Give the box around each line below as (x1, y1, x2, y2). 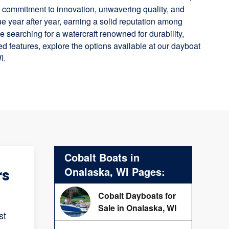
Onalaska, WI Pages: (64, 164, 165, 179)
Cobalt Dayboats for (98, 190, 176, 202)
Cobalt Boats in (64, 150, 140, 165)
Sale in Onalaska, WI (98, 202, 176, 214)
